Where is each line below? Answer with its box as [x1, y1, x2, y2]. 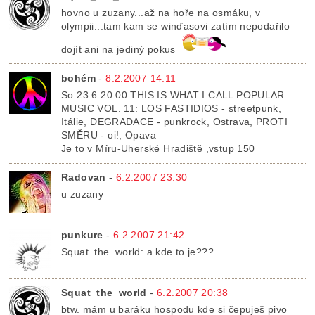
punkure [61, 229, 103, 241]
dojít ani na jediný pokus [61, 43, 179, 55]
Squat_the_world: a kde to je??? [61, 246, 214, 258]
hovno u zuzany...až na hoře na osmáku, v [61, 6, 261, 18]
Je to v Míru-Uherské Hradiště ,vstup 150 [61, 142, 255, 154]
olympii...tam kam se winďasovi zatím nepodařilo [61, 20, 290, 32]
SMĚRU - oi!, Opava [61, 129, 156, 141]
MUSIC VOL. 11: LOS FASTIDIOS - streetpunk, [61, 102, 282, 114]
